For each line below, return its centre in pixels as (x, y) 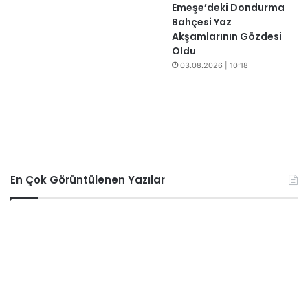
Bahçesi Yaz (202, 22)
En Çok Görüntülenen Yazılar (88, 180)
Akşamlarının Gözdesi (227, 36)
